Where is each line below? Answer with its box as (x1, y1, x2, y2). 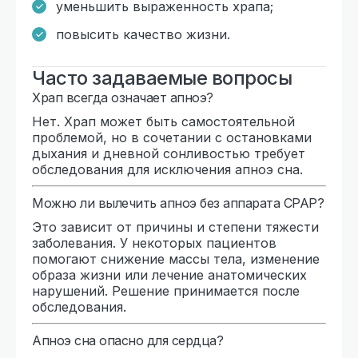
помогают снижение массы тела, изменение (32, 250, 320, 267)
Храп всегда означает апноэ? (32, 89, 213, 105)
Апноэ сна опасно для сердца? (32, 332, 223, 348)
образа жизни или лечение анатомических (32, 266, 307, 283)
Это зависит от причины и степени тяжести (32, 218, 319, 235)
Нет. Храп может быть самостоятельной (32, 113, 295, 129)
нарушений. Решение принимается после (32, 282, 300, 299)
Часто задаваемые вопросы (32, 66, 292, 89)
